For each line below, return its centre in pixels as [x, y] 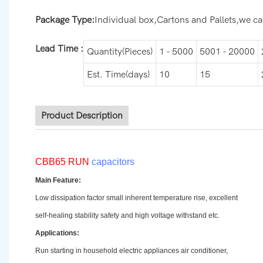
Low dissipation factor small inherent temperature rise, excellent [136, 198]
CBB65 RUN [63, 162]
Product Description [82, 116]
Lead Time [58, 49]
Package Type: [65, 20]
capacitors [113, 162]
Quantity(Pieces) [119, 52]
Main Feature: [58, 181]
